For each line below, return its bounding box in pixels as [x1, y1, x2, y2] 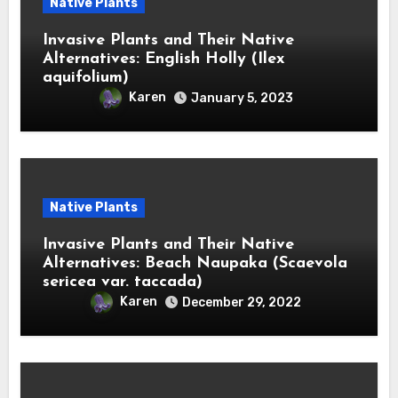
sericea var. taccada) [42, 273, 203, 291]
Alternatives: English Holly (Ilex [42, 50, 284, 68]
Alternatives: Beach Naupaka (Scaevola [42, 254, 347, 272]
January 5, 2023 [190, 90, 293, 106]
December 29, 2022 [182, 294, 301, 310]
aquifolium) [42, 68, 129, 86]
